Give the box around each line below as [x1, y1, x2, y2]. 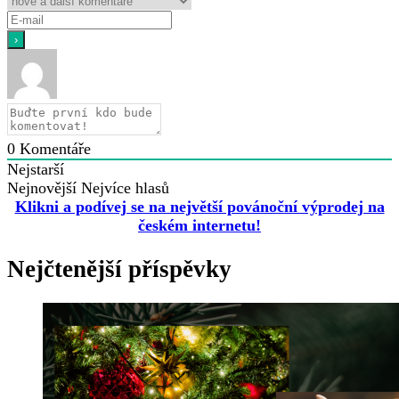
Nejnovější [7, 179, 77, 198]
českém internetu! [138, 216, 261, 235]
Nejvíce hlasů [81, 179, 169, 198]
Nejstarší [7, 160, 64, 179]
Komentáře [15, 140, 91, 159]
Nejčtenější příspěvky [7, 255, 232, 282]
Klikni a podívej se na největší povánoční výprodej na [14, 198, 385, 216]
